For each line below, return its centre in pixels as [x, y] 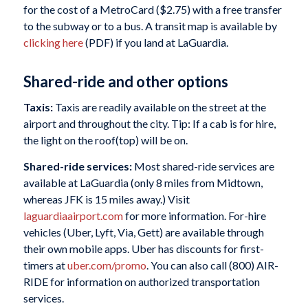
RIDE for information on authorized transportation [141, 281]
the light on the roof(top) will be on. [105, 140]
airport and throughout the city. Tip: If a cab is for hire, [149, 124]
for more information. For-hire [194, 215]
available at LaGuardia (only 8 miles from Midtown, [143, 182]
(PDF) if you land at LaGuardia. [155, 42]
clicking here [53, 42]
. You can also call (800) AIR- [212, 265]
